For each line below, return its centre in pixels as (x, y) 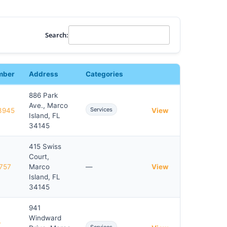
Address (44, 74)
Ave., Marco (48, 105)
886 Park (43, 95)
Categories (104, 74)
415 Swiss (45, 146)
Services (101, 109)
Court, (39, 157)
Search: (57, 35)
